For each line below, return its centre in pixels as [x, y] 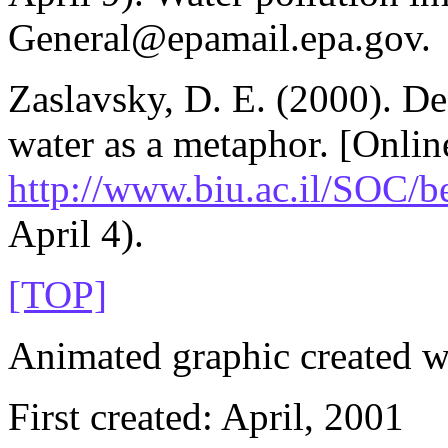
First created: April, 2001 [206, 416]
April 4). [76, 233]
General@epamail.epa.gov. [219, 37]
